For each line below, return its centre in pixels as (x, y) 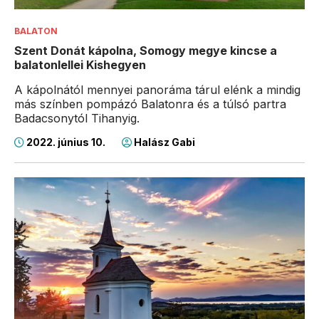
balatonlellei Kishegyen (80, 65)
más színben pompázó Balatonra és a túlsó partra (150, 104)
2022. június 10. (66, 142)
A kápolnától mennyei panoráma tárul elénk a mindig (157, 90)
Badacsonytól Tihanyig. (77, 119)
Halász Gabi (163, 142)
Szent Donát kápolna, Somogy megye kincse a (146, 51)
